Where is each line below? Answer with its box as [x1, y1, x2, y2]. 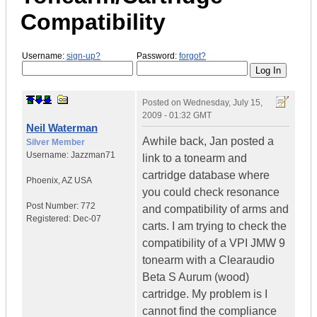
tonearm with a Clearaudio [142, 254, 275, 267]
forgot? [179, 50, 206, 61]
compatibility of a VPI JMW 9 [142, 237, 285, 250]
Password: [137, 50, 179, 61]
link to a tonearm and [142, 152, 247, 165]
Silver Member [26, 137, 85, 148]
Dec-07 [73, 214, 101, 224]
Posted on [142, 98, 183, 108]
